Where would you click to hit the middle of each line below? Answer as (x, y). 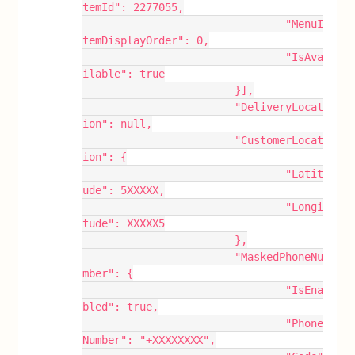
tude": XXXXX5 (124, 223)
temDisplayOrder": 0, (146, 40)
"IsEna (184, 290)
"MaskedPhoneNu (159, 257)
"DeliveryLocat (159, 107)
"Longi (184, 207)
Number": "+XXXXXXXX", (149, 340)
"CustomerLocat (159, 140)
